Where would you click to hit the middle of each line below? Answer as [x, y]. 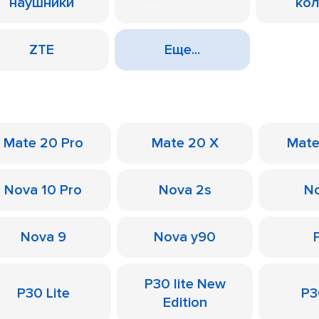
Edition [185, 303]
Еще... [182, 50]
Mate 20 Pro [43, 143]
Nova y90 [185, 237]
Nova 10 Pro [43, 190]
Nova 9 [43, 237]
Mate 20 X [185, 143]
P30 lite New [185, 284]
